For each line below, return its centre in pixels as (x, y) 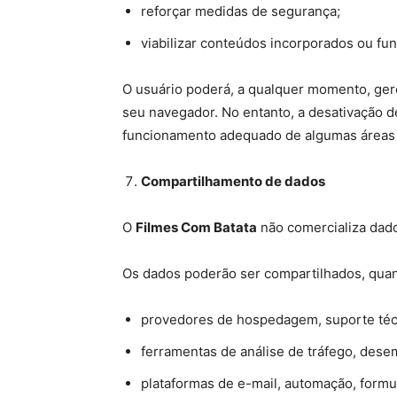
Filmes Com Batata (196, 227)
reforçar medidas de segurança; (241, 11)
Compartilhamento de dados (233, 181)
